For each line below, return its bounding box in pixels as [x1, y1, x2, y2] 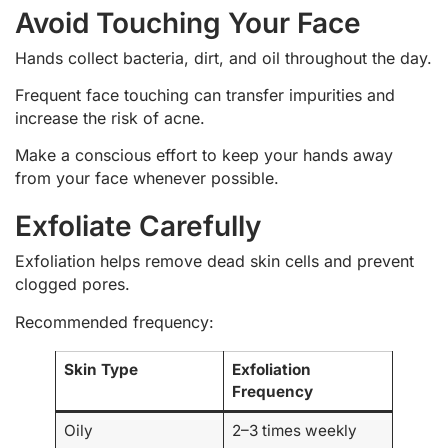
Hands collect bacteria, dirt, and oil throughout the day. [15, 47, 432, 68]
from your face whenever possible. [15, 168, 279, 189]
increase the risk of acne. [15, 107, 205, 128]
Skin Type [63, 359, 138, 379]
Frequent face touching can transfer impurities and [15, 84, 395, 105]
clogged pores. [15, 274, 130, 295]
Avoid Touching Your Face [15, 5, 361, 40]
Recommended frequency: [15, 311, 214, 332]
